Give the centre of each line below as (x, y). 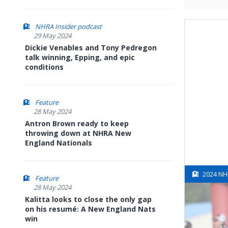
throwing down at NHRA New (78, 133)
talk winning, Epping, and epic (80, 57)
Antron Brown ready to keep (77, 123)
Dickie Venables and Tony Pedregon (91, 48)
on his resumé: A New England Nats (90, 209)
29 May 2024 (52, 36)
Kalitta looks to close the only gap (88, 199)
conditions (44, 67)
